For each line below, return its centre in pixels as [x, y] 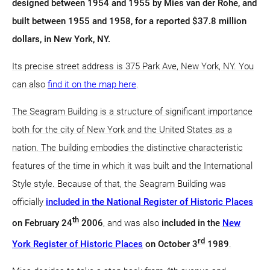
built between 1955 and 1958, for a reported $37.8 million [129, 21]
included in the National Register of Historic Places [149, 202]
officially [29, 202]
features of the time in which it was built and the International [132, 165]
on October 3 [170, 244]
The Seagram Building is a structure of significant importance [132, 111]
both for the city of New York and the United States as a [122, 129]
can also [30, 84]
